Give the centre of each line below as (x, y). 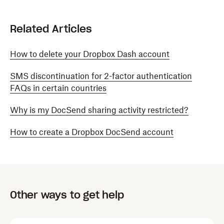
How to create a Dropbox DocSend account (92, 132)
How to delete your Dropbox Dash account (90, 54)
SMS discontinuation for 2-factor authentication (101, 76)
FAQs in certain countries (58, 88)
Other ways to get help (67, 195)
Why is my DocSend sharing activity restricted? (99, 110)
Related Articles (51, 29)
